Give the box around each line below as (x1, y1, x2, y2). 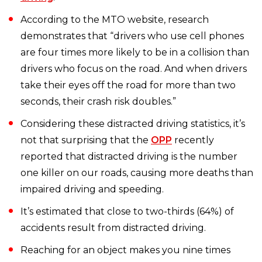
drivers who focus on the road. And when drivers (20, 63, 247, 75)
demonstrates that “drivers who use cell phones (20, 30, 244, 42)
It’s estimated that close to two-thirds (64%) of (20, 206, 234, 218)
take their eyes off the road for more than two (20, 80, 236, 91)
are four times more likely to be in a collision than (20, 47, 249, 58)
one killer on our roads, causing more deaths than (20, 167, 253, 179)
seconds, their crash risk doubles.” (20, 96, 176, 108)
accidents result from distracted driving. (20, 222, 206, 234)
